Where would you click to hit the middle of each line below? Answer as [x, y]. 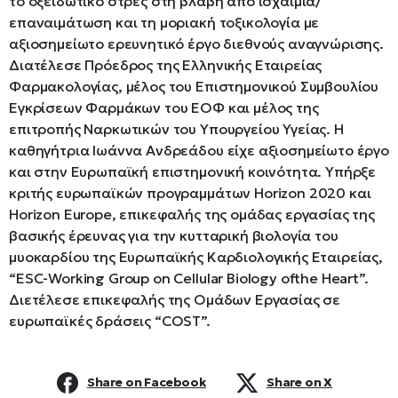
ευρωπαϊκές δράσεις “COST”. [110, 321]
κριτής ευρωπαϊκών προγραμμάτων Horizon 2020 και [190, 193]
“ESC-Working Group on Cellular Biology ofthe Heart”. [189, 279]
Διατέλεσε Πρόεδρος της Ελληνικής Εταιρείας [166, 65]
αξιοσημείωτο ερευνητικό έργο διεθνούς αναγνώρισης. [196, 44]
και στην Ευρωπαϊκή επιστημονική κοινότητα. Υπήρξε [193, 172]
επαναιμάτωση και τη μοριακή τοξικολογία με [164, 23]
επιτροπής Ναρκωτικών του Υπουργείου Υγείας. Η [176, 129]
